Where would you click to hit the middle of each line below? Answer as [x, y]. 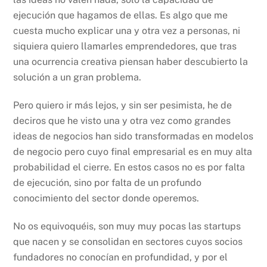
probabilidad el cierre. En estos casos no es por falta [129, 167]
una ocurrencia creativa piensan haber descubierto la [131, 62]
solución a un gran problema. [77, 77]
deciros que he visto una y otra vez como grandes [122, 120]
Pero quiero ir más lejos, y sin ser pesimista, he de [123, 105]
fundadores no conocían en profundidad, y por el [121, 257]
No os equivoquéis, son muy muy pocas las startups [127, 226]
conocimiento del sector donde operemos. [106, 198]
